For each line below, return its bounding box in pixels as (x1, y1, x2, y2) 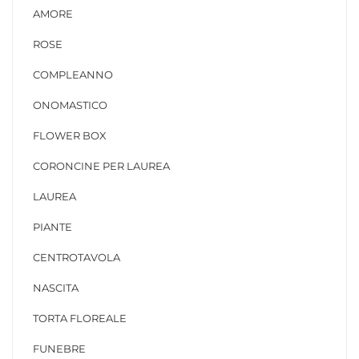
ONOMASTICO (33, 99, 107, 112)
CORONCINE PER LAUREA (33, 159, 170, 173)
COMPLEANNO (33, 68, 113, 82)
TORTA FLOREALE (33, 312, 127, 325)
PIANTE (33, 220, 72, 234)
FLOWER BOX (33, 129, 107, 143)
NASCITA (33, 281, 79, 295)
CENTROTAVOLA (33, 251, 120, 264)
